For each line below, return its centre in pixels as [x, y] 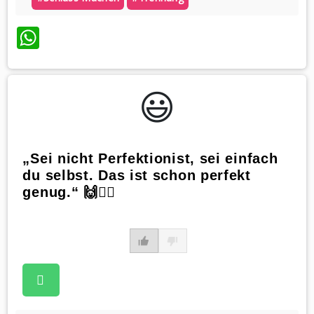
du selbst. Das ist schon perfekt [137, 175]
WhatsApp [93, 37]
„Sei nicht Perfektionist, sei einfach [150, 158]
